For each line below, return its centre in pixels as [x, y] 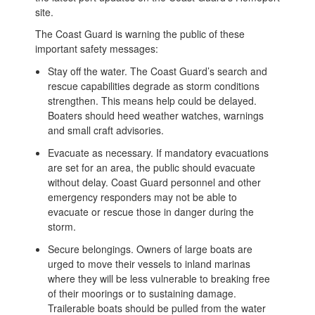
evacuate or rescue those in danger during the [150, 211]
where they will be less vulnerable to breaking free [159, 278]
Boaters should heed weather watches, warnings [155, 115]
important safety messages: [98, 48]
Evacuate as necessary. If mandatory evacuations [158, 152]
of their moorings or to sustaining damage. [142, 293]
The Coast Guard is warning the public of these [140, 33]
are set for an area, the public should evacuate [151, 167]
